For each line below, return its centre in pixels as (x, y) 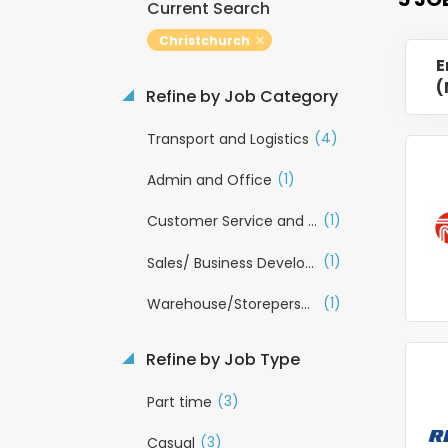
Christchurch (204, 40)
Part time (179, 401)
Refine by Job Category (240, 96)
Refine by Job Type (221, 359)
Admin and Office (209, 180)
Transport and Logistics (228, 139)
